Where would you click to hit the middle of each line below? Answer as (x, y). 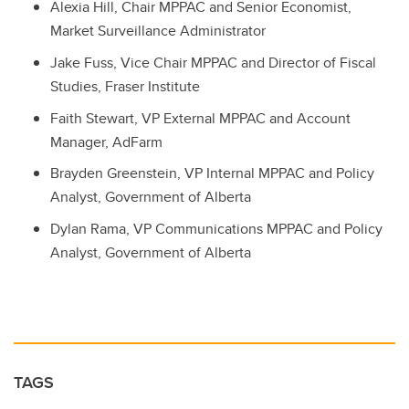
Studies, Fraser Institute (125, 86)
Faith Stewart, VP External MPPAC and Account (200, 118)
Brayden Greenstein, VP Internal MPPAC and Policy (212, 173)
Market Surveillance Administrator (158, 31)
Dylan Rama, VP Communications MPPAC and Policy (216, 229)
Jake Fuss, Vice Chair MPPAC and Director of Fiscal (213, 62)
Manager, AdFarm (106, 142)
